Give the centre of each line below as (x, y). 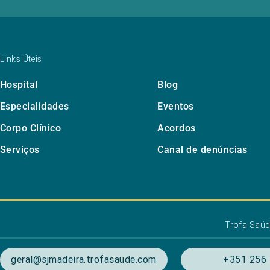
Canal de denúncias (202, 150)
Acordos (177, 128)
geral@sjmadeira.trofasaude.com (84, 259)
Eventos (176, 107)
